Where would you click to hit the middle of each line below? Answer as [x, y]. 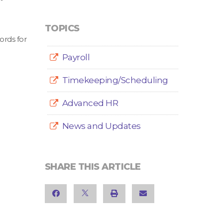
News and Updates [101, 126]
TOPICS [62, 28]
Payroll [76, 57]
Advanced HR [90, 103]
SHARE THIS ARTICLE [93, 167]
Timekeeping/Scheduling [115, 80]
